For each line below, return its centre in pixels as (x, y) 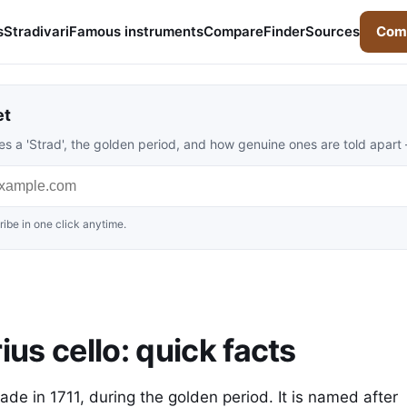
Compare (233, 31)
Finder (284, 31)
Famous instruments (136, 31)
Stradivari (36, 31)
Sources (333, 31)
